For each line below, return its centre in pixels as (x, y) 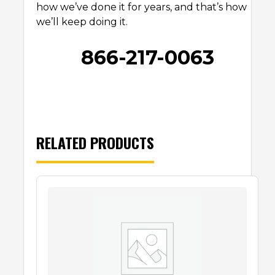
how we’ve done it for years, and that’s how (141, 7)
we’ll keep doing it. (82, 22)
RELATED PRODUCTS (95, 142)
